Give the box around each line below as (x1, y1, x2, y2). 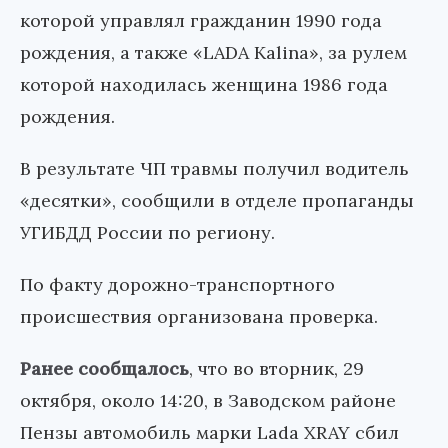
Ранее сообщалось (20, 357, 189, 381)
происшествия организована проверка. (20, 305, 378, 329)
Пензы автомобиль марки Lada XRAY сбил (20, 421, 399, 445)
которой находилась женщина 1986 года (20, 73, 388, 97)
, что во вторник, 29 (189, 357, 364, 381)
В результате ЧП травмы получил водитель (20, 157, 409, 181)
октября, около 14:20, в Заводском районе (20, 389, 396, 413)
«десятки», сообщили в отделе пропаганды (20, 189, 414, 213)
